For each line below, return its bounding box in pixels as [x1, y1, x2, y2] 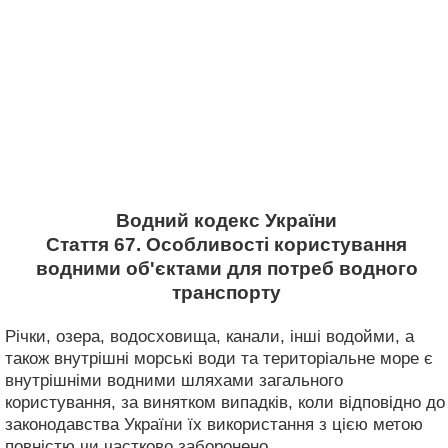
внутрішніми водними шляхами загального [5, 370, 343, 390]
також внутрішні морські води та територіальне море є [5, 348, 433, 368]
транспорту [172, 282, 281, 303]
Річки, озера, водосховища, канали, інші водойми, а [5, 326, 414, 346]
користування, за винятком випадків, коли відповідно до [5, 392, 445, 412]
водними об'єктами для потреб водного [35, 258, 418, 279]
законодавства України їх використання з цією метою [5, 414, 423, 434]
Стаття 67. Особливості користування [46, 234, 407, 255]
